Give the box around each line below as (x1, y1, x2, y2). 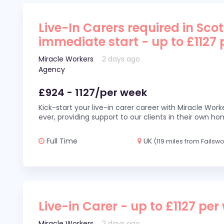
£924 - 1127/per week (38, 85, 147, 99)
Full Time (44, 136, 77, 146)
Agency (38, 64, 65, 74)
